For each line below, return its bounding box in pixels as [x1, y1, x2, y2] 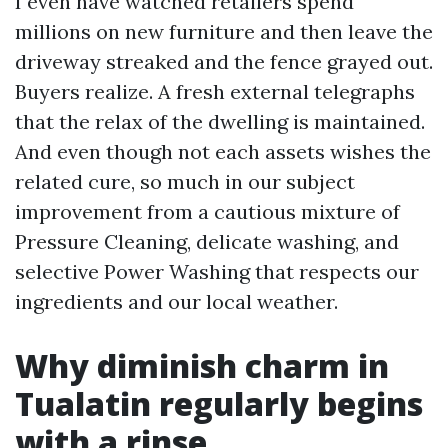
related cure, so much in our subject [15, 169, 355, 194]
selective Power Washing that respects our [15, 259, 419, 284]
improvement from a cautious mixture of [15, 199, 400, 224]
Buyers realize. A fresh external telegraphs [15, 79, 415, 104]
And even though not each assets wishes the [15, 139, 431, 164]
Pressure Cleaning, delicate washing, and [15, 229, 399, 254]
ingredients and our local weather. [15, 289, 338, 314]
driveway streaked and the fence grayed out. [15, 49, 433, 74]
